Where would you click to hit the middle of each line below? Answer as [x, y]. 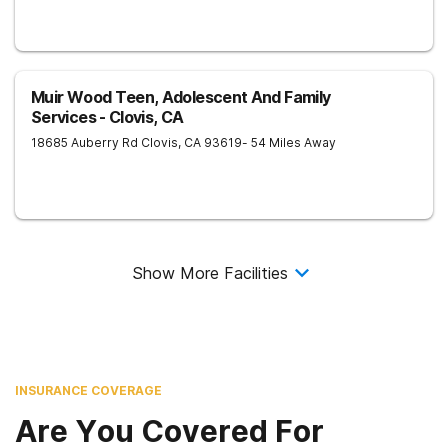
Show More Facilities [210, 273]
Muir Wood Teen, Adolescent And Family [181, 97]
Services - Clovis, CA [107, 117]
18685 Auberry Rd [84, 142]
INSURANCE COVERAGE [88, 390]
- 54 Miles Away [289, 142]
